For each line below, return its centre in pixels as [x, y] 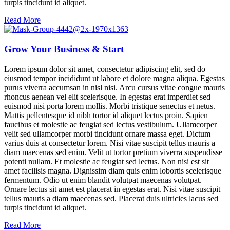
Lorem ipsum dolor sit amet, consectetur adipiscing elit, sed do [105, 69]
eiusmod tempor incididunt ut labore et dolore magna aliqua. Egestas [114, 78]
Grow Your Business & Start [64, 49]
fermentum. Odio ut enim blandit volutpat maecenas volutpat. [103, 180]
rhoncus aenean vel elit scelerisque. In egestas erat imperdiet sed [107, 97]
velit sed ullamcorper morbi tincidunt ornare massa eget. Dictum [107, 133]
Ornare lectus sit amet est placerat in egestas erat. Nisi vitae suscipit [112, 189]
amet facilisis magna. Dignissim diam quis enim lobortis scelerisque [113, 170]
